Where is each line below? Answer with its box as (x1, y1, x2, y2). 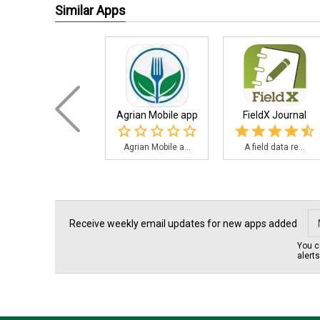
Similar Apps (55, 3, 126, 18)
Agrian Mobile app (116, 109, 198, 121)
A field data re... (244, 142, 305, 152)
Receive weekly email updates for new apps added (69, 218, 297, 229)
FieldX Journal (243, 109, 306, 121)
